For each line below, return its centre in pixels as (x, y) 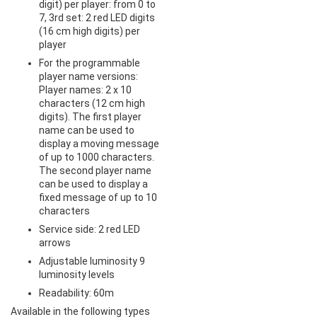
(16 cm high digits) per (90, 31)
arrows (55, 243)
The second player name (95, 171)
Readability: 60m (76, 293)
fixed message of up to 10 (98, 197)
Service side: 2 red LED (90, 229)
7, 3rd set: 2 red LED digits (97, 18)
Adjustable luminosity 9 (92, 261)
